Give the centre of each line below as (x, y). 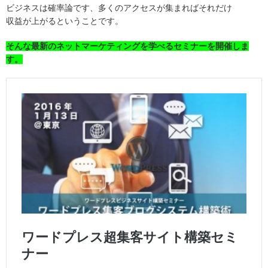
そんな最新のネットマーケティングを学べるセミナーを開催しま (127, 46)
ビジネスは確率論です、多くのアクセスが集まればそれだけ (119, 8)
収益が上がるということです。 (65, 21)
